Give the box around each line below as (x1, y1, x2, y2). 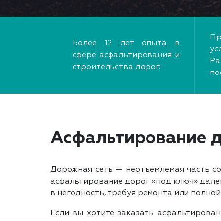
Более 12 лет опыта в (73, 39, 180, 47)
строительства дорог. (73, 63, 160, 71)
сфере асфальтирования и (73, 51, 180, 59)
